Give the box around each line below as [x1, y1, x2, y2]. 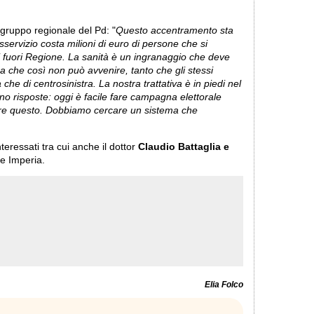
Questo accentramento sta [116, 25, 233, 36]
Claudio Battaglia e [138, 141, 229, 152]
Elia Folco [205, 280, 243, 290]
